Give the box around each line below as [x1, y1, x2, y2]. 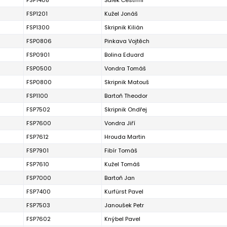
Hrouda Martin [104, 133, 145, 141]
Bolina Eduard [104, 51, 144, 59]
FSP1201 [26, 10, 48, 18]
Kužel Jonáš [104, 10, 138, 18]
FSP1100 [26, 92, 48, 100]
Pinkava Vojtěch [104, 37, 149, 45]
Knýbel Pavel [104, 215, 140, 223]
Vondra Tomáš [104, 64, 146, 72]
